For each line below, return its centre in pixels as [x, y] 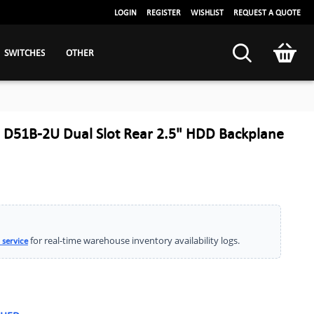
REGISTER [164, 12]
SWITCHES [24, 52]
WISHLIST [207, 12]
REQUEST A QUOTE [267, 12]
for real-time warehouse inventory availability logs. [134, 240]
